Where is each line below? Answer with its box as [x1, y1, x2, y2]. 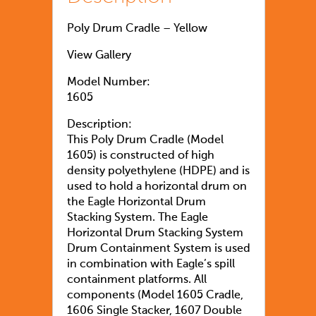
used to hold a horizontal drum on [67, 181, 247, 193]
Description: [67, 119, 132, 130]
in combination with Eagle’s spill [67, 258, 235, 270]
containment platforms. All [67, 274, 207, 286]
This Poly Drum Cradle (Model [67, 134, 224, 146]
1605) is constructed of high [67, 150, 214, 162]
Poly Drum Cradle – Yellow [67, 23, 207, 35]
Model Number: [67, 76, 150, 88]
